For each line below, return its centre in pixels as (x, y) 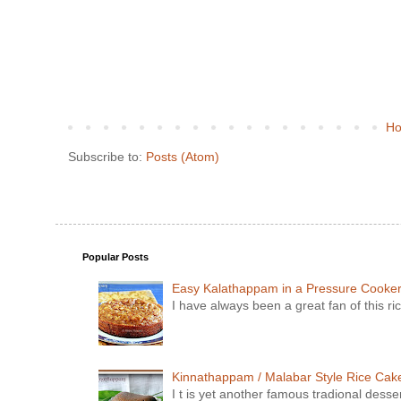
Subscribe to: (107, 157)
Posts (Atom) (183, 157)
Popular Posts (115, 257)
